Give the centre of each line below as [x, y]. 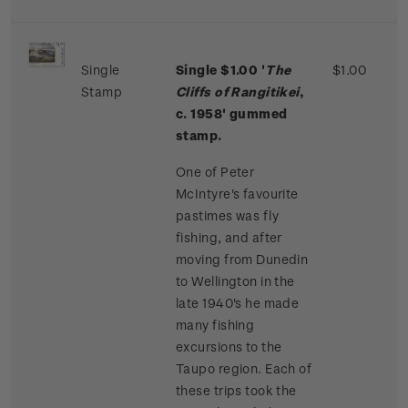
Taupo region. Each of [244, 369]
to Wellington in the [235, 281]
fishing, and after [229, 238]
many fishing [215, 325]
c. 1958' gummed [232, 114]
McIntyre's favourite [237, 194]
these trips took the [236, 391]
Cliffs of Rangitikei [238, 92]
